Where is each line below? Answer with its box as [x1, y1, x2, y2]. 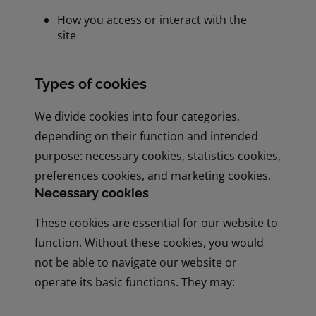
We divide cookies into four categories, [35, 108, 241, 124]
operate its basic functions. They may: [35, 274, 236, 290]
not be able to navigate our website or [35, 254, 238, 270]
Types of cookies [35, 75, 147, 92]
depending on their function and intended [35, 128, 259, 144]
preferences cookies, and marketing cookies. [35, 167, 272, 183]
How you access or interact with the [57, 11, 248, 28]
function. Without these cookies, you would [35, 234, 265, 250]
